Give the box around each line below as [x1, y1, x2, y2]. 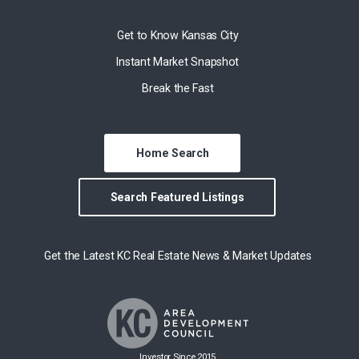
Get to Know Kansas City [116, 28, 239, 42]
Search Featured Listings [110, 191, 244, 204]
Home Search [136, 147, 209, 160]
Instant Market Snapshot [116, 54, 240, 68]
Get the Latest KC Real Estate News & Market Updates [44, 249, 312, 263]
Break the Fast [142, 81, 214, 95]
